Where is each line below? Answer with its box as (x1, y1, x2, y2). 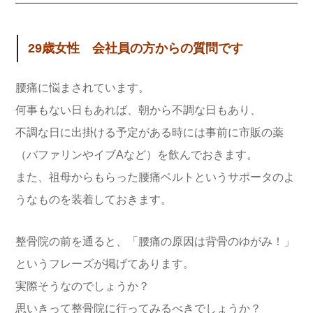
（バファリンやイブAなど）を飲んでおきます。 (15, 149, 258, 161)
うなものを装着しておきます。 (15, 194, 172, 206)
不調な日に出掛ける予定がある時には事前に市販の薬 (15, 126, 284, 139)
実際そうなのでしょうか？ (15, 280, 150, 293)
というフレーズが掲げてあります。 (15, 258, 194, 270)
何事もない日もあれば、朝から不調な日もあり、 (15, 104, 261, 117)
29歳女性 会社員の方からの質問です (28, 41, 244, 56)
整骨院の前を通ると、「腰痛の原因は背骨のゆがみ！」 (15, 235, 295, 248)
